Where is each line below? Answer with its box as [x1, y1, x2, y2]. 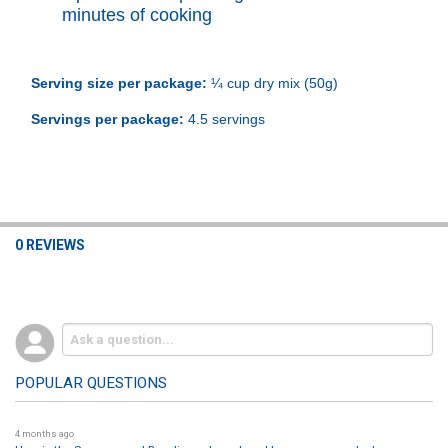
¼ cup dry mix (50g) [206, 74, 338, 91]
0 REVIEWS [14, 237, 85, 254]
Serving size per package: [30, 74, 207, 91]
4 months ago [14, 427, 74, 439]
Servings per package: [30, 110, 184, 127]
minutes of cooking [61, 4, 212, 25]
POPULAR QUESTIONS [14, 374, 167, 393]
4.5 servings [183, 110, 265, 127]
